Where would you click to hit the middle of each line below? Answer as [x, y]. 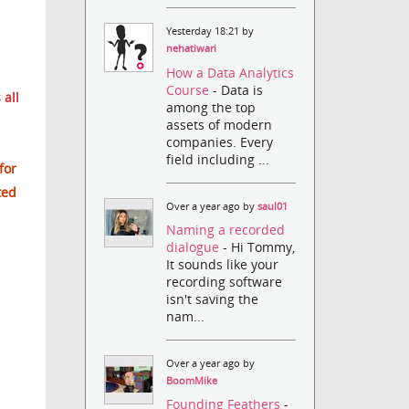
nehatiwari [192, 49]
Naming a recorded [226, 229]
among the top [211, 107]
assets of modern [220, 124]
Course [190, 89]
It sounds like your [223, 264]
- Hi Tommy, [259, 246]
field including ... [218, 159]
